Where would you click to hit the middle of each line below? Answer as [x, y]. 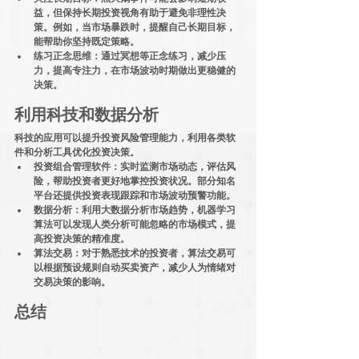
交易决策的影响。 [72, 282]
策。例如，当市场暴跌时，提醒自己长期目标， [135, 27]
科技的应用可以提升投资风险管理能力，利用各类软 [125, 137]
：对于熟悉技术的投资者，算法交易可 [154, 253]
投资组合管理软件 [72, 166]
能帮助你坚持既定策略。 [87, 41]
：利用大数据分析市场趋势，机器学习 [154, 210]
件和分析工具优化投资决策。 [77, 152]
